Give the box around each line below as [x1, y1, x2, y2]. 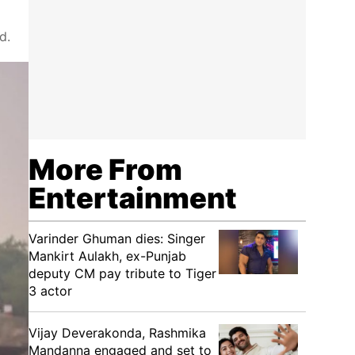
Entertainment [29, 181, 237, 216]
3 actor [29, 283, 72, 299]
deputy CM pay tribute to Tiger [29, 265, 216, 281]
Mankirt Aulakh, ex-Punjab [29, 248, 186, 264]
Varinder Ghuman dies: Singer [29, 231, 205, 246]
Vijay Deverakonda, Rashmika [29, 325, 206, 341]
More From [29, 152, 182, 187]
